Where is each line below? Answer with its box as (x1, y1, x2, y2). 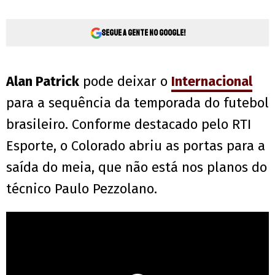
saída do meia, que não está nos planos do (6, 159, 267, 176)
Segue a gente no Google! (101, 27, 185, 38)
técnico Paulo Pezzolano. (6, 180, 157, 198)
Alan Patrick (6, 73, 79, 90)
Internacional (171, 73, 252, 90)
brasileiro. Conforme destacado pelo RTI (6, 116, 251, 133)
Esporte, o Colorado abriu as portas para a (6, 137, 265, 155)
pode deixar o (79, 73, 171, 90)
